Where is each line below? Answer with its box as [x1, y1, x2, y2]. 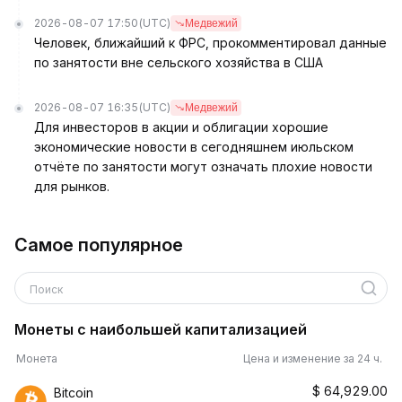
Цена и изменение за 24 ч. [243, 352, 388, 365]
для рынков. [34, 179, 109, 194]
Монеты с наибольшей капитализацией [14, 320, 307, 338]
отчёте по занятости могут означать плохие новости [34, 159, 372, 174]
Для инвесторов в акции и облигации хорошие [34, 119, 328, 135]
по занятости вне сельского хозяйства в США [34, 55, 323, 70]
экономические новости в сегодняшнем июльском [34, 139, 354, 154]
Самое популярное [14, 234, 183, 256]
